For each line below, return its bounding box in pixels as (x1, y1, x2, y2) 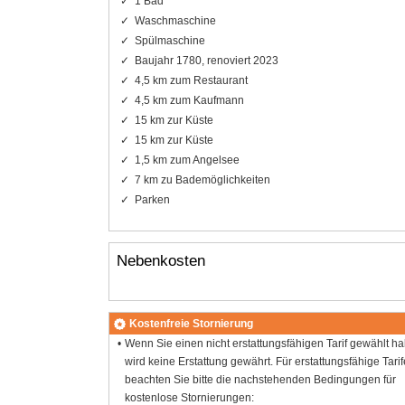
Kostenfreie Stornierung (128, 317, 253, 331)
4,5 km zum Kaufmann (134, 93, 244, 107)
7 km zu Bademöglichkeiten (134, 173, 270, 186)
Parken (134, 193, 170, 206)
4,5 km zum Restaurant (134, 73, 248, 87)
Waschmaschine (134, 14, 216, 27)
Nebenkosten (116, 251, 205, 269)
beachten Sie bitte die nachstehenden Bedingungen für (125, 373, 397, 387)
